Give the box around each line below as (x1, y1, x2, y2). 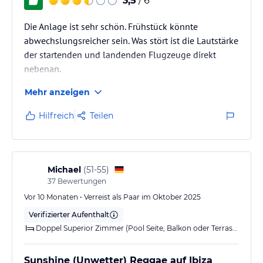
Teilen (90, 110, 113, 121)
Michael (48, 164, 81, 175)
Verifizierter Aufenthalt (29, 210, 109, 219)
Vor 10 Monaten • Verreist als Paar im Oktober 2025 (24, 192, 201, 201)
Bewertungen (56, 176, 106, 186)
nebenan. (24, 62, 61, 75)
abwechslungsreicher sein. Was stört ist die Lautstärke (24, 34, 238, 46)
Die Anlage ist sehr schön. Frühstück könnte (24, 20, 198, 32)
